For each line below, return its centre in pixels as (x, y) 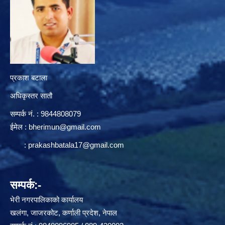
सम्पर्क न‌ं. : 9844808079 (45, 114)
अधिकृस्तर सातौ (31, 96)
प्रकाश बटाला (29, 78)
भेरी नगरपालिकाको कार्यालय (46, 200)
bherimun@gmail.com (65, 127)
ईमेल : (19, 127)
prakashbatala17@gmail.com (76, 145)
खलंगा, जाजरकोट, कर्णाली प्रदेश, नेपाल (64, 213)
